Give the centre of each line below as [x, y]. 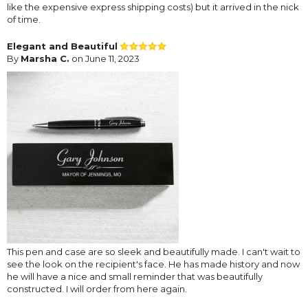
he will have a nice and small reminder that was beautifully [135, 276]
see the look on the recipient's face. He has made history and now [153, 264]
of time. [24, 19]
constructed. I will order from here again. [97, 288]
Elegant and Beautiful [62, 46]
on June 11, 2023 [104, 58]
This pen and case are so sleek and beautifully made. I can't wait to [154, 251]
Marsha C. [45, 58]
